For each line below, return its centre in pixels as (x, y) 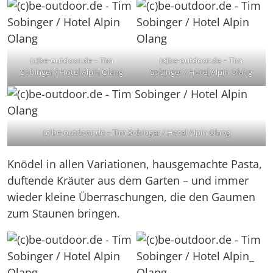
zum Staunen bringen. (64, 213)
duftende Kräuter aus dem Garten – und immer (128, 180)
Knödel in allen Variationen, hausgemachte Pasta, (135, 164)
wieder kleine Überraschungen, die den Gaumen (131, 197)
